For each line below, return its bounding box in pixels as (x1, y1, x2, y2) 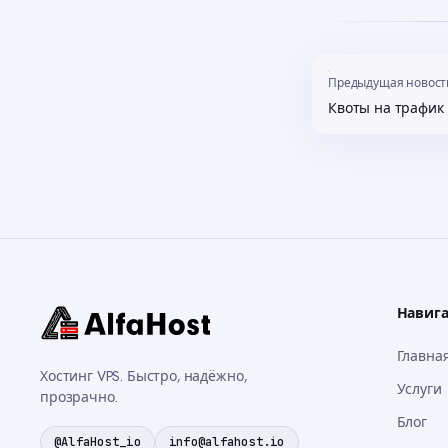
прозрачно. (40, 388, 118, 407)
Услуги (396, 380, 442, 399)
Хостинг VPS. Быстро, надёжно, (40, 367, 247, 386)
